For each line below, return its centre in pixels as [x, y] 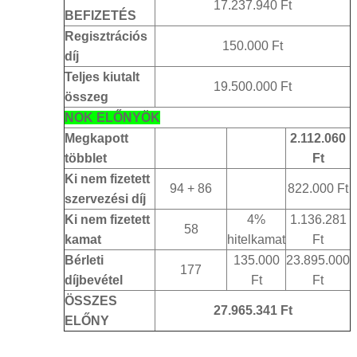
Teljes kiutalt [102, 76]
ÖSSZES [91, 300]
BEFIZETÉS [100, 15]
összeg [86, 96]
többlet [86, 158]
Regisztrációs [106, 36]
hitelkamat [256, 239]
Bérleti [84, 260]
